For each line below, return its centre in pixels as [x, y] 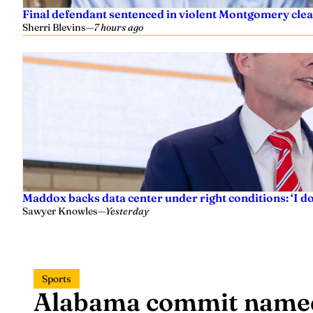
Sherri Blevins [54, 27]
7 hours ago [118, 27]
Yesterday [127, 211]
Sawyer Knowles [60, 211]
